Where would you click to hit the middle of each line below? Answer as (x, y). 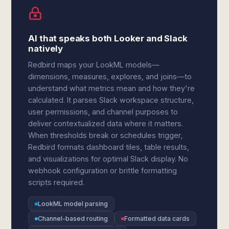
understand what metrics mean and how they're (112, 88)
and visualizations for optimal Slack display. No (108, 159)
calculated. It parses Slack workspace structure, (111, 100)
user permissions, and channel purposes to (103, 112)
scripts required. (56, 182)
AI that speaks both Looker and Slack (108, 38)
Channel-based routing (73, 219)
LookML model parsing (73, 204)
